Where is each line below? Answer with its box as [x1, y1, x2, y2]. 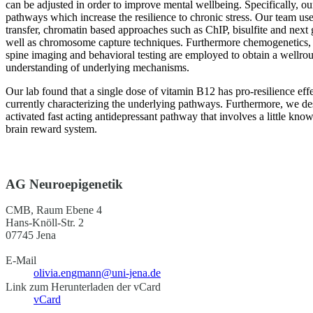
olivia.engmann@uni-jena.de [34, 267, 161, 279]
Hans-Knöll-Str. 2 [6, 217, 84, 229]
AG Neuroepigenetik [6, 177, 123, 191]
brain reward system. [6, 122, 97, 135]
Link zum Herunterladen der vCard [6, 281, 161, 293]
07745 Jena [6, 229, 56, 242]
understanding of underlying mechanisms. [6, 61, 189, 73]
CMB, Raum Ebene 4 [6, 204, 102, 217]
